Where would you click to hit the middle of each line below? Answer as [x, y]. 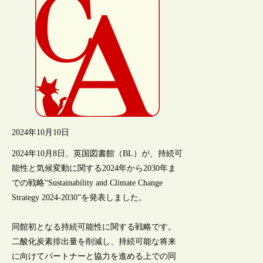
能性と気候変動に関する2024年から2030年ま [94, 168]
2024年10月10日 [41, 132]
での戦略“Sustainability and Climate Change [87, 183]
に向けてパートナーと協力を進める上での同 [94, 256]
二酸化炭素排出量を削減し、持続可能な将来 [94, 241]
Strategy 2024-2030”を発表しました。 [80, 197]
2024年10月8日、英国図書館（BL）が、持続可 [97, 153]
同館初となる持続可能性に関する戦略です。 [94, 227]
